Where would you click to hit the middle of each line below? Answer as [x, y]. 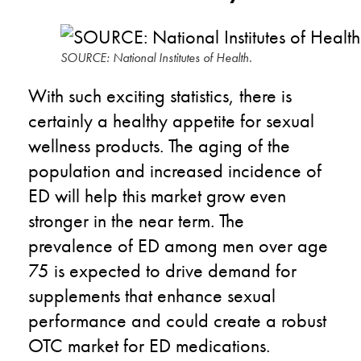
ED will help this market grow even [157, 195]
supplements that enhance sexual [152, 295]
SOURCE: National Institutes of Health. [156, 57]
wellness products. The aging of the [159, 145]
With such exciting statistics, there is [160, 95]
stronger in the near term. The [136, 220]
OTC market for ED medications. [149, 345]
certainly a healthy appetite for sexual [171, 120]
